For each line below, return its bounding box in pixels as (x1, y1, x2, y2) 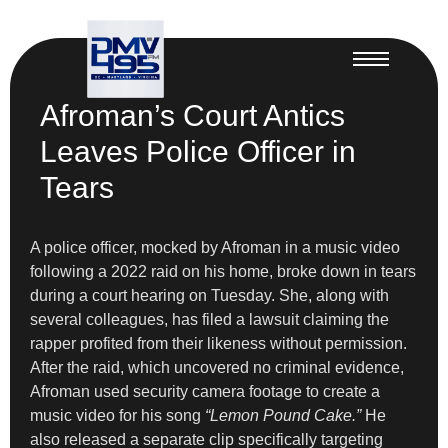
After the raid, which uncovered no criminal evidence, (30, 358, 404, 376)
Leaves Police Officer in (40, 134, 356, 168)
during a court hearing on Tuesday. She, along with (30, 286, 389, 304)
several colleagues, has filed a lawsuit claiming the (30, 310, 389, 328)
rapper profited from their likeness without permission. (30, 334, 407, 352)
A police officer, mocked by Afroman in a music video (30, 238, 400, 256)
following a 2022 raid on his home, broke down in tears (30, 262, 416, 280)
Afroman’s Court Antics (40, 98, 345, 132)
